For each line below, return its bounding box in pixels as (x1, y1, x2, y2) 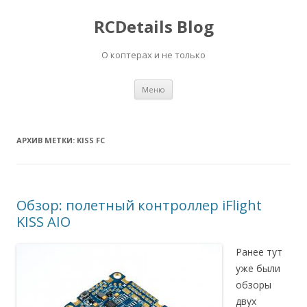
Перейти (173, 77, 212, 90)
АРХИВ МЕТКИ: (16, 135, 77, 145)
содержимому (173, 97, 238, 110)
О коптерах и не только (101, 49, 206, 61)
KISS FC (77, 135, 105, 145)
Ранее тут (236, 245, 282, 258)
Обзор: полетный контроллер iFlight (16, 196, 262, 214)
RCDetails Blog (93, 15, 214, 38)
